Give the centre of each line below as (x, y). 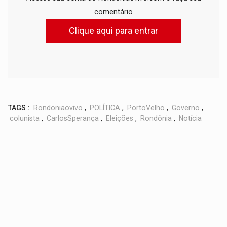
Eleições (120, 118)
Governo (186, 108)
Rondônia (156, 118)
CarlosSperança (73, 118)
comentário (113, 11)
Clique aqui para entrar (113, 30)
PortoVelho (146, 108)
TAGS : (19, 108)
